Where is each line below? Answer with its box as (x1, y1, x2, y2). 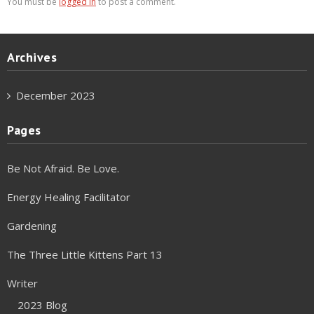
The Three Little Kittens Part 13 (7, 247, 163, 262)
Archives (7, 49, 57, 66)
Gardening (7, 219, 57, 233)
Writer (7, 276, 38, 291)
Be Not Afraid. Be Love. (7, 161, 119, 176)
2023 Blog (18, 298, 67, 313)
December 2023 (16, 88, 95, 103)
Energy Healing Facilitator (7, 190, 130, 205)
